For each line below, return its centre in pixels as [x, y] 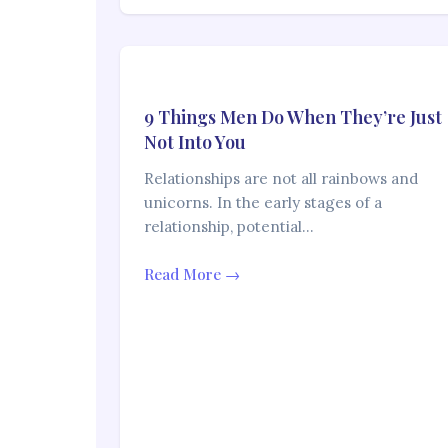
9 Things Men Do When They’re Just [293, 117]
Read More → [192, 274]
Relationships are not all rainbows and [281, 179]
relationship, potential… [229, 227]
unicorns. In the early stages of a [263, 203]
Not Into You [195, 142]
